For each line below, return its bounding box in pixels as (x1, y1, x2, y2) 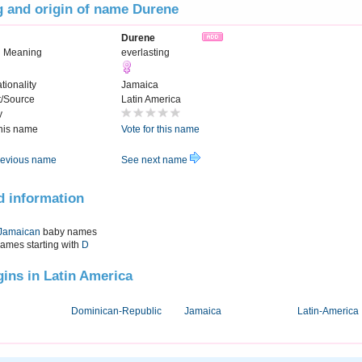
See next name (121, 154, 190, 166)
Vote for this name (121, 124, 200, 136)
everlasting (121, 47, 170, 59)
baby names (40, 225, 97, 238)
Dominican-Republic (71, 305, 162, 318)
